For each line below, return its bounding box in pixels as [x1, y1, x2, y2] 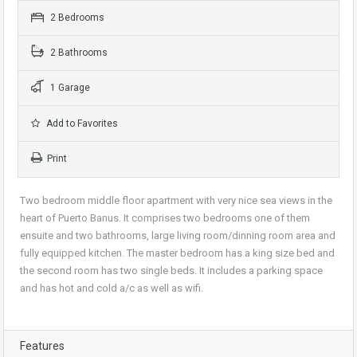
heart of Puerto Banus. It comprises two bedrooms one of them [20, 212, 310, 225]
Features [20, 339, 65, 353]
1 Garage [48, 82, 90, 94]
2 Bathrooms [48, 47, 108, 59]
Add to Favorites [44, 118, 118, 130]
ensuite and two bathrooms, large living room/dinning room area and [20, 229, 335, 242]
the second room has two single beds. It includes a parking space [20, 265, 323, 277]
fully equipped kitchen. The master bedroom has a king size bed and [20, 247, 335, 260]
